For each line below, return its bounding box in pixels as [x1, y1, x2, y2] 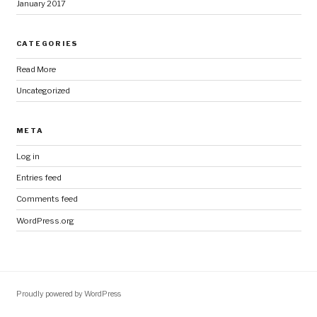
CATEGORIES [16, 39, 79, 47]
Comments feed [16, 194, 78, 204]
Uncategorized [16, 86, 70, 96]
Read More [16, 64, 56, 74]
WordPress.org [16, 215, 74, 226]
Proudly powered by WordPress [16, 289, 121, 299]
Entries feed [16, 173, 62, 183]
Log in [16, 151, 40, 161]
